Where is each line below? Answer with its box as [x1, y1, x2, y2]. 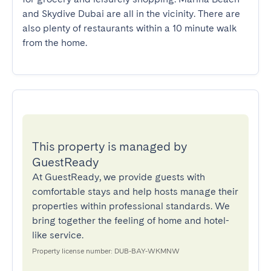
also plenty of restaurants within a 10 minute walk [22, 22, 237, 34]
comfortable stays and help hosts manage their [32, 186, 238, 197]
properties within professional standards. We [32, 200, 230, 212]
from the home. [22, 37, 87, 48]
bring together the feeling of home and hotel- [32, 215, 229, 226]
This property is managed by [32, 139, 187, 154]
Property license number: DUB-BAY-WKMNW [32, 247, 180, 255]
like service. [32, 229, 83, 241]
